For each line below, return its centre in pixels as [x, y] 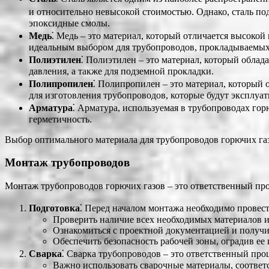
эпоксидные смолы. [69, 23]
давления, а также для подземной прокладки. [121, 71]
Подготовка [54, 208]
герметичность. [60, 119]
